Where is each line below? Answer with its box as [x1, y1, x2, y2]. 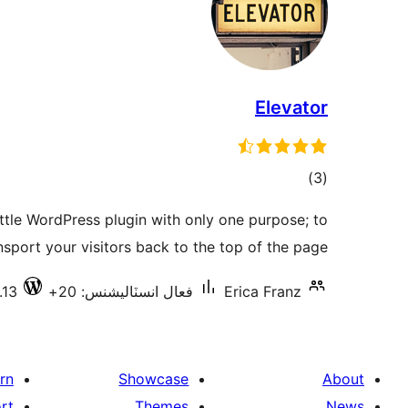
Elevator [255, 97, 328, 118]
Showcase [118, 370, 189, 388]
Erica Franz [224, 282, 301, 301]
